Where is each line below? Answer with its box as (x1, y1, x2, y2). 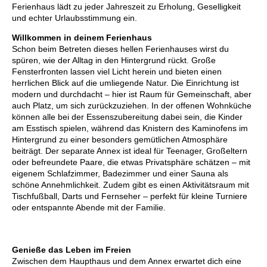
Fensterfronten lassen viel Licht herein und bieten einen (12, 67, 222, 77)
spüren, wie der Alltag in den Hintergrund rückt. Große (12, 55, 216, 66)
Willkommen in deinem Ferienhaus (12, 33, 152, 43)
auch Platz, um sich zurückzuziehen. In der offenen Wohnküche (12, 101, 252, 111)
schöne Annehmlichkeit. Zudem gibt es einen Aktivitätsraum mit (12, 180, 249, 190)
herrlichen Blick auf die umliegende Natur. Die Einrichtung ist (12, 78, 239, 88)
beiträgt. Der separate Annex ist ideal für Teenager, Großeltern (12, 146, 247, 156)
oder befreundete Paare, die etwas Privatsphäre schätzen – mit (12, 157, 250, 167)
